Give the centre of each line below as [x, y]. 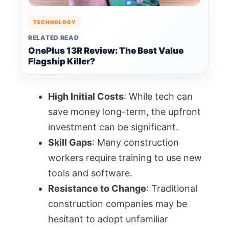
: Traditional [172, 188]
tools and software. [90, 173]
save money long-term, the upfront [124, 112]
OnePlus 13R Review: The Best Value [106, 51]
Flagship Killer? [62, 61]
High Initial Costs [86, 96]
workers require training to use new [125, 158]
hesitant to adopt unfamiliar [108, 219]
